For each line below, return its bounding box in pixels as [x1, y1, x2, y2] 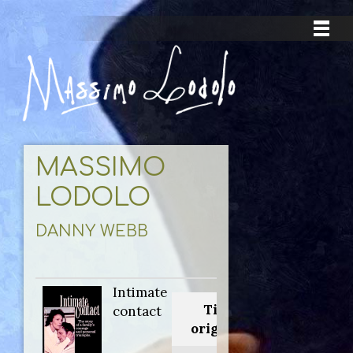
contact [113, 303, 162, 321]
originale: [191, 320, 256, 338]
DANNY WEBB [35, 222, 148, 241]
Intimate [113, 284, 168, 302]
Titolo [203, 301, 244, 319]
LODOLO [35, 184, 150, 212]
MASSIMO [35, 154, 165, 182]
